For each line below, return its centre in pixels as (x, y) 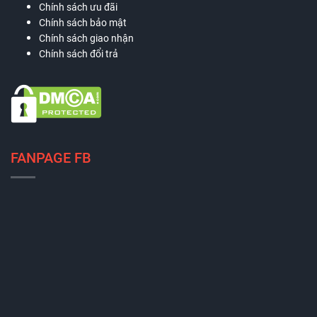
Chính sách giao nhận (86, 39)
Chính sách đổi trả (79, 54)
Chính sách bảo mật (83, 23)
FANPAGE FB (51, 158)
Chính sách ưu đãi (78, 7)
